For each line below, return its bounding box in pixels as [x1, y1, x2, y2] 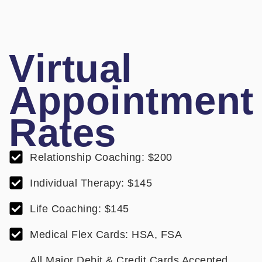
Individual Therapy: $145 [30, 177, 153, 189]
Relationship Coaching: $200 [30, 151, 173, 163]
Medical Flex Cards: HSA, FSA [30, 228, 182, 240]
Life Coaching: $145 [30, 202, 129, 215]
